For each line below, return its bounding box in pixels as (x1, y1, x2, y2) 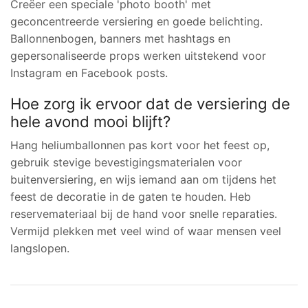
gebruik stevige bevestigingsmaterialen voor (10, 155, 242, 169)
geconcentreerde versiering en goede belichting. (10, 14, 263, 28)
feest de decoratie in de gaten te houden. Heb (10, 189, 251, 203)
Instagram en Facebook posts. (10, 65, 168, 80)
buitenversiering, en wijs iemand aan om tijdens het (10, 172, 276, 186)
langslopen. (10, 241, 69, 255)
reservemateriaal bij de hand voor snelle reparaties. (10, 206, 277, 221)
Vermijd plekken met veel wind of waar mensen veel (10, 223, 281, 238)
